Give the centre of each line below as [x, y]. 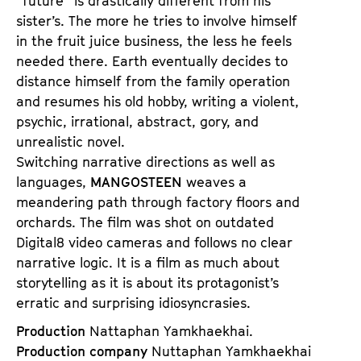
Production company [84, 351]
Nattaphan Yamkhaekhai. [171, 331]
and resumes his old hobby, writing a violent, [158, 101]
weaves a [214, 182]
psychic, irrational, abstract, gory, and [137, 121]
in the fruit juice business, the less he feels [154, 41]
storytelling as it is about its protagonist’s [147, 282]
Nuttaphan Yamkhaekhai [231, 351]
